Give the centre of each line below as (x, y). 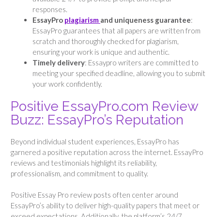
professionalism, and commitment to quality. (80, 173)
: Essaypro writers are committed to (142, 62)
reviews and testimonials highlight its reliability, (84, 163)
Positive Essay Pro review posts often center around (94, 195)
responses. (50, 9)
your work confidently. (67, 84)
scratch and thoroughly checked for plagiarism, (106, 41)
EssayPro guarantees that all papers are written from (116, 30)
